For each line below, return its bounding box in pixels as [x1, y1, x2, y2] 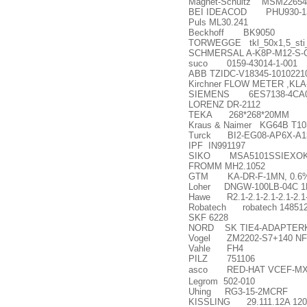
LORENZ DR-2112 [188, 99, 260, 110]
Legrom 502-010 [188, 276, 255, 286]
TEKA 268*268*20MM [188, 110, 289, 120]
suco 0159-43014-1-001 [188, 58, 297, 69]
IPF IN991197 [188, 140, 245, 151]
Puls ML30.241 [188, 17, 248, 27]
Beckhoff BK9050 [188, 27, 275, 38]
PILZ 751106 [188, 254, 255, 264]
